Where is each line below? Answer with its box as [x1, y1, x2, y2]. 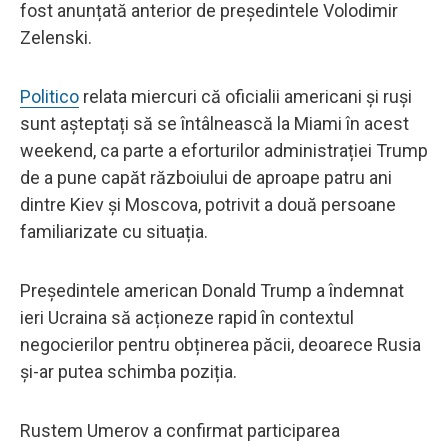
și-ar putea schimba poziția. [20, 360, 237, 382]
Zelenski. [20, 26, 92, 48]
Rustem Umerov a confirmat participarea [20, 419, 340, 441]
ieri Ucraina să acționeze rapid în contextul [20, 306, 354, 328]
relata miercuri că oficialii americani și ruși [79, 85, 412, 107]
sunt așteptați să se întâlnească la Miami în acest [20, 112, 409, 134]
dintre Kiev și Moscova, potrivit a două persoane [20, 193, 396, 215]
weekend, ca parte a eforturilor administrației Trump [20, 139, 428, 161]
